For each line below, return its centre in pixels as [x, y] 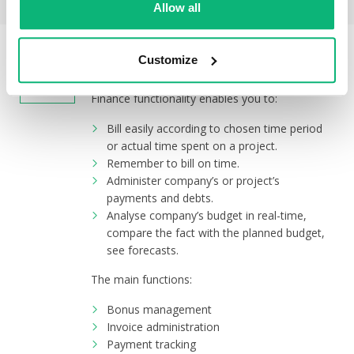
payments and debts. [160, 198]
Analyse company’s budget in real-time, [207, 215]
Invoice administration [163, 327]
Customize [168, 59]
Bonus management [159, 309]
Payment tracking [151, 344]
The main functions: [141, 279]
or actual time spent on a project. [192, 146]
